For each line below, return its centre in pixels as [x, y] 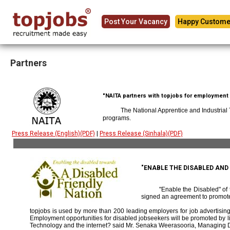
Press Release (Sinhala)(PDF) [141, 133]
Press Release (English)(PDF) [53, 133]
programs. [117, 118]
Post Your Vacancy [136, 22]
